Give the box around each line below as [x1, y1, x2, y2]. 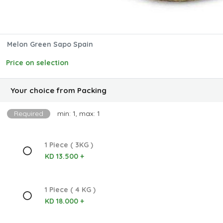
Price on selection [6, 58, 69, 67]
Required [14, 109, 43, 118]
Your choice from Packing [10, 85, 107, 95]
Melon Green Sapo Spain [7, 39, 93, 49]
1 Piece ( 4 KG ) [44, 185, 96, 194]
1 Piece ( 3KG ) [44, 140, 93, 149]
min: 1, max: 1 [57, 109, 100, 118]
